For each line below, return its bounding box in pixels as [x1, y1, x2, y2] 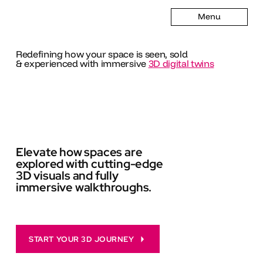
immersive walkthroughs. [15, 180, 152, 195]
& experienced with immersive [15, 57, 149, 69]
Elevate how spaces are [15, 144, 143, 160]
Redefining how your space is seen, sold [15, 48, 188, 60]
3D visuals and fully [15, 168, 119, 184]
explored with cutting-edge [15, 156, 163, 172]
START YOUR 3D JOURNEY [29, 234, 134, 244]
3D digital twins [148, 57, 214, 69]
